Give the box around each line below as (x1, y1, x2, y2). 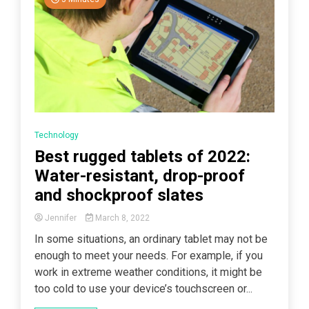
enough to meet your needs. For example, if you (34, 248, 263, 262)
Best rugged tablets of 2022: (34, 146, 250, 166)
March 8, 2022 (92, 212, 150, 223)
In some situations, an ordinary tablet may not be (34, 232, 268, 246)
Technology (34, 130, 79, 140)
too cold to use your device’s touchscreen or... (34, 281, 252, 295)
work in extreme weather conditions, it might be (34, 265, 262, 279)
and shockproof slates (34, 185, 203, 205)
